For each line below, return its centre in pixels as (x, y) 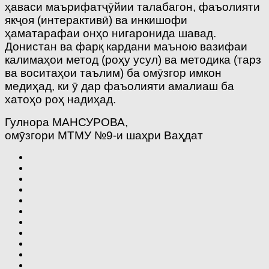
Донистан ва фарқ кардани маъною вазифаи (126, 46)
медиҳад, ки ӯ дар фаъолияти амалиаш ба (119, 86)
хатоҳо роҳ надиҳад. (60, 99)
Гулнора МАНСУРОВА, (66, 122)
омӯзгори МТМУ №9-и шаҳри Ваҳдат (104, 135)
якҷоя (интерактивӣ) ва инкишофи (96, 20)
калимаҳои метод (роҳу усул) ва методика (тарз (133, 59)
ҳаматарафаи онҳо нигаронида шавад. (110, 33)
